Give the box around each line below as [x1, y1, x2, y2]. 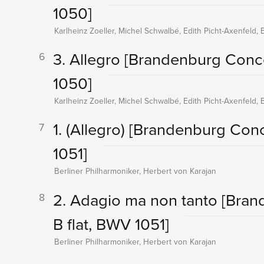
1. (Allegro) [52, 117, 129, 141]
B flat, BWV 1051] [52, 212, 169, 235]
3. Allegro [52, 47, 124, 71]
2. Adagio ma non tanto [52, 187, 222, 211]
